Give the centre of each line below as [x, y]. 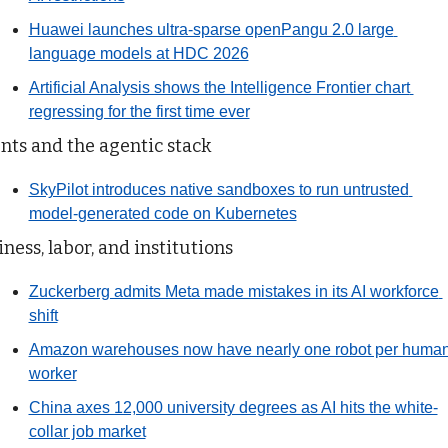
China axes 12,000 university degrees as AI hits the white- [233, 407]
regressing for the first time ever [139, 111]
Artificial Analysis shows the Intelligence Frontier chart [219, 87]
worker [52, 373]
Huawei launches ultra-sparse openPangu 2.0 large [211, 29]
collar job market [87, 431]
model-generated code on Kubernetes [162, 213]
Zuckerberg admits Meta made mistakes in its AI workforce [233, 291]
